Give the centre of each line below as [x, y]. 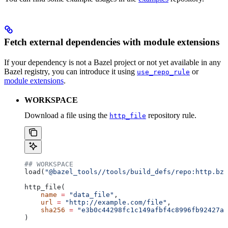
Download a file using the [67, 115]
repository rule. [171, 115]
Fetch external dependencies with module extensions [112, 42]
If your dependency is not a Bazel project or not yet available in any [112, 62]
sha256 [45, 210]
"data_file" [90, 194]
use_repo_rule [163, 72]
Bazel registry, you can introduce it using [70, 71]
